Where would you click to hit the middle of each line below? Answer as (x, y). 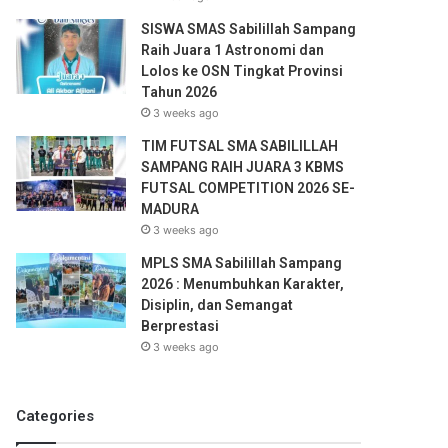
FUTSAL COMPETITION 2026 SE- (248, 188)
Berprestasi (180, 326)
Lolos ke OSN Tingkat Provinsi (242, 71)
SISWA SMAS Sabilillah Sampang (249, 29)
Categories (55, 416)
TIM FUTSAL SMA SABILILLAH (240, 146)
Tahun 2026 (179, 92)
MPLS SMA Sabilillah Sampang (242, 263)
